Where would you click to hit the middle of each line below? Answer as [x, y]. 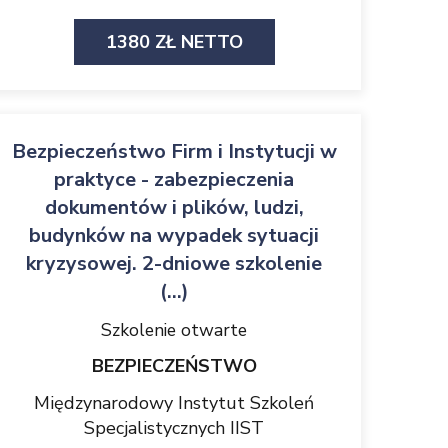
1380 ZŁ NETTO [174, 42]
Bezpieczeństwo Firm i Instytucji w [174, 151]
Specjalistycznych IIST [174, 428]
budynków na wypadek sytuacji [174, 235]
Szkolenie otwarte [174, 330]
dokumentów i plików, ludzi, [174, 207]
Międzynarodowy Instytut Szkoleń [174, 403]
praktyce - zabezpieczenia [174, 179]
